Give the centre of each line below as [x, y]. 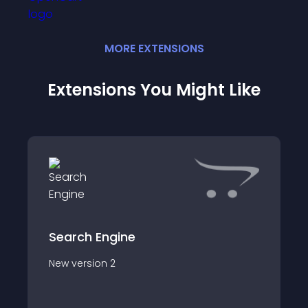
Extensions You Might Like [154, 90]
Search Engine [92, 236]
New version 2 [82, 263]
